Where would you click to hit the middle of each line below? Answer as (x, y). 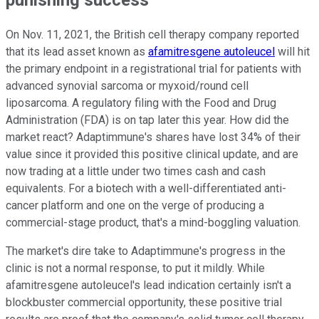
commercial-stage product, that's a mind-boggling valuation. (156, 223)
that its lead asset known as (77, 52)
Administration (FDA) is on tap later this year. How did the (147, 120)
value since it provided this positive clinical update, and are (152, 155)
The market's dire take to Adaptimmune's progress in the (146, 251)
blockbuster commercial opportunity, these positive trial (144, 303)
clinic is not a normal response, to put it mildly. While (135, 268)
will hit (292, 52)
